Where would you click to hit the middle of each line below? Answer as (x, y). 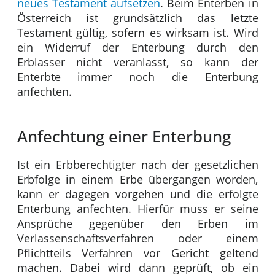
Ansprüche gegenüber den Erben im (137, 224)
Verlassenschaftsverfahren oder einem (137, 238)
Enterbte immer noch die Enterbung (137, 76)
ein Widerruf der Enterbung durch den (137, 47)
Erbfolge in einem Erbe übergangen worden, (137, 180)
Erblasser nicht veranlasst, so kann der (137, 62)
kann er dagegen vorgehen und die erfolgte (137, 194)
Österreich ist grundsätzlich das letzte (137, 17)
